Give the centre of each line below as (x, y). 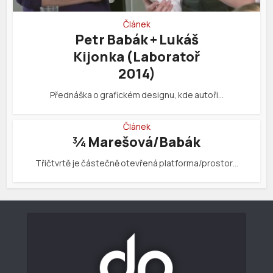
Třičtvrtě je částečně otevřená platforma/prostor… (136, 163)
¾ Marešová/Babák (136, 142)
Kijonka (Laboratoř (136, 56)
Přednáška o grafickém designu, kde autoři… (136, 94)
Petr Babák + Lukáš (136, 39)
